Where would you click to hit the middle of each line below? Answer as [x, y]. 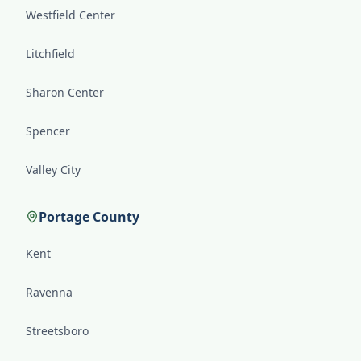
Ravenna [49, 292]
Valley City [53, 170]
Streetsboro [57, 331]
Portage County [89, 217]
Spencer [48, 131]
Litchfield [50, 54]
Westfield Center [71, 15]
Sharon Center [65, 92]
